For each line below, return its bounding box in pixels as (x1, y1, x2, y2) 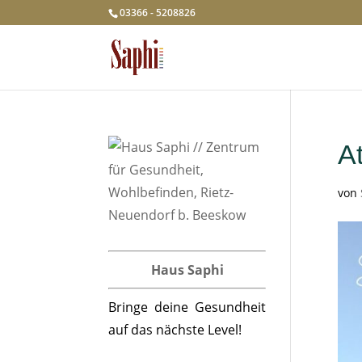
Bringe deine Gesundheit (108, 298, 266, 316)
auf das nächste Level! (108, 321, 242, 339)
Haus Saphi (150, 261, 224, 279)
